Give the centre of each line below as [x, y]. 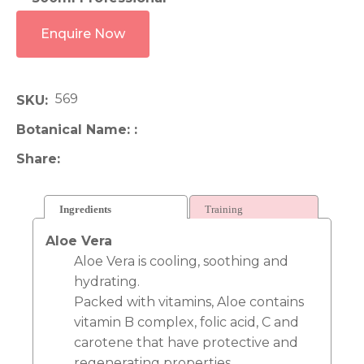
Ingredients [85, 210]
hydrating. [108, 282]
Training [223, 210]
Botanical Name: [75, 129]
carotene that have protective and [186, 343]
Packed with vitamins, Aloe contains [189, 302]
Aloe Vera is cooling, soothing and [181, 262]
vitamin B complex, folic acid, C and [186, 323]
